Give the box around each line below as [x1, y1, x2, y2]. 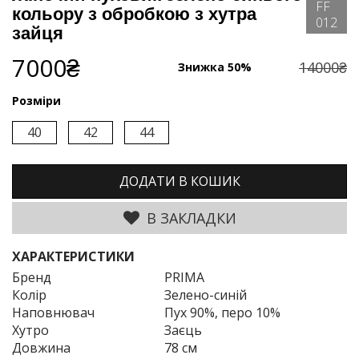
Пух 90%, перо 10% [164, 304, 280, 322]
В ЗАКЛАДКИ [142, 208, 236, 228]
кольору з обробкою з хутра [12, 4, 256, 25]
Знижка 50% [178, 59, 252, 75]
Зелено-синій [164, 286, 247, 305]
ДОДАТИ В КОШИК [119, 172, 240, 191]
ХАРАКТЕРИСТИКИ [12, 248, 135, 266]
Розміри [12, 93, 61, 109]
